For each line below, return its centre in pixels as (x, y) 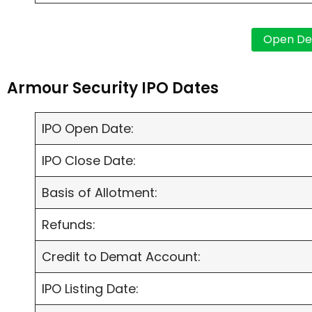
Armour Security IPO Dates (113, 88)
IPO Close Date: (89, 161)
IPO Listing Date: (90, 289)
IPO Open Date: (88, 129)
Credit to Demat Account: (121, 257)
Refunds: (69, 225)
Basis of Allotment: (100, 193)
